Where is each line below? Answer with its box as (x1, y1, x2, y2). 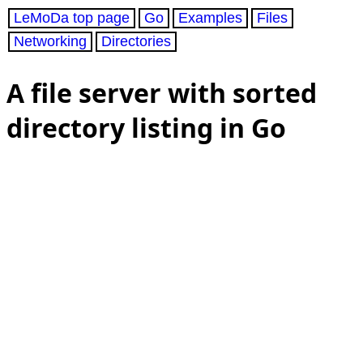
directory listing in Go (6, 109, 286, 145)
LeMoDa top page (14, 10, 130, 26)
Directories (101, 33, 171, 49)
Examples (178, 10, 242, 26)
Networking (14, 33, 87, 49)
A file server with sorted (6, 75, 317, 110)
